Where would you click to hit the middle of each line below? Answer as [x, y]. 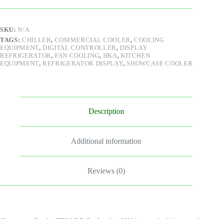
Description [106, 111]
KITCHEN [135, 55]
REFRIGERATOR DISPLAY [83, 63]
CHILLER [36, 40]
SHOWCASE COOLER [160, 63]
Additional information [106, 141]
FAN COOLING [77, 55]
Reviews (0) [106, 171]
